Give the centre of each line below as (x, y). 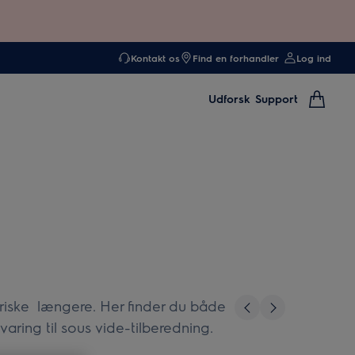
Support (277, 98)
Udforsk (229, 98)
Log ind (314, 58)
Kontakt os (155, 58)
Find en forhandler (236, 58)
